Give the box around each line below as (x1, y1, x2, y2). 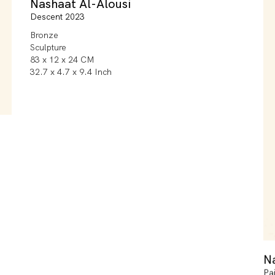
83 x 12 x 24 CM (30, 54, 95, 66)
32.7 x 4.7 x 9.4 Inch (30, 66, 112, 78)
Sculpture (30, 42, 66, 53)
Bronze (30, 29, 58, 41)
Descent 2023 (30, 11, 85, 23)
